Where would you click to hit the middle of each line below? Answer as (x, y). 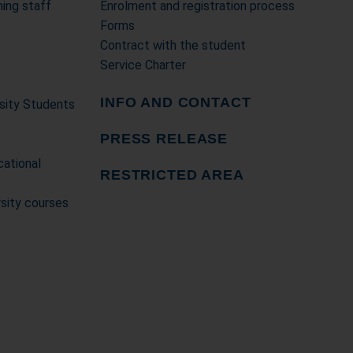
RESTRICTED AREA (172, 175)
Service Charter (143, 65)
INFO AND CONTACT (176, 102)
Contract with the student (173, 45)
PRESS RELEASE (164, 139)
